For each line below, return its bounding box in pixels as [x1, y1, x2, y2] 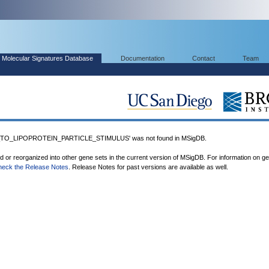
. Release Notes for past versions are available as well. [68, 163, 228, 171]
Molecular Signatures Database [2, 55, 93, 62]
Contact [192, 55, 215, 62]
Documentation [121, 55, 165, 62]
